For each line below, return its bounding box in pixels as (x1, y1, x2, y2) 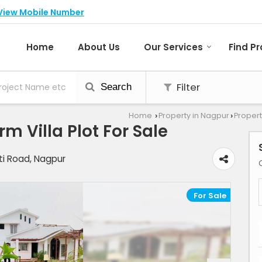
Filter (174, 80, 200, 95)
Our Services (144, 41, 203, 54)
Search (98, 81, 132, 93)
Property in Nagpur (158, 111, 229, 121)
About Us (78, 41, 120, 54)
